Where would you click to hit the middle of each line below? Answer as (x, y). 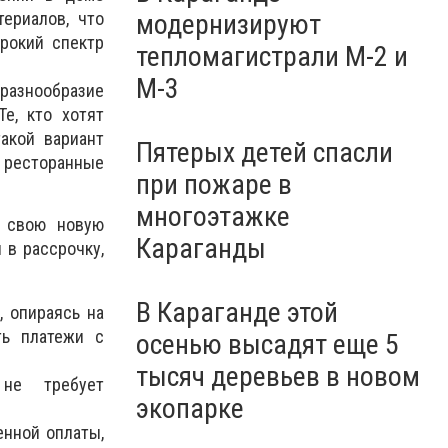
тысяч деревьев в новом (278, 376)
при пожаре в (214, 184)
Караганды (201, 248)
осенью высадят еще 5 (267, 344)
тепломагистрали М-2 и (272, 56)
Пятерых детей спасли (264, 152)
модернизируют (228, 24)
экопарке (190, 408)
